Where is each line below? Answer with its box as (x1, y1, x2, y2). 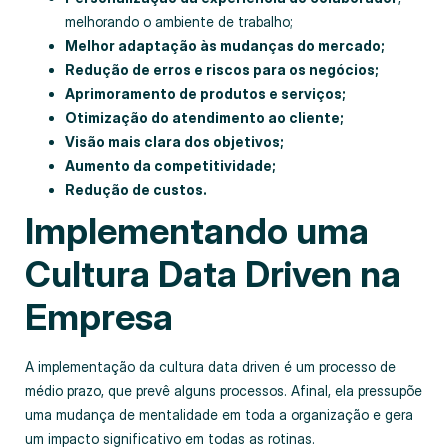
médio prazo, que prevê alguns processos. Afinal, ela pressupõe (25, 382, 422, 400)
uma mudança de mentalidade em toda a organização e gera (25, 406, 413, 424)
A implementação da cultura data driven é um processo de (25, 358, 396, 376)
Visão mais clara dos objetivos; (65, 133, 284, 151)
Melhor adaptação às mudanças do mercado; (65, 37, 385, 55)
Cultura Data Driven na (25, 252, 401, 297)
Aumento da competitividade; (65, 157, 276, 175)
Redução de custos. (65, 181, 207, 199)
